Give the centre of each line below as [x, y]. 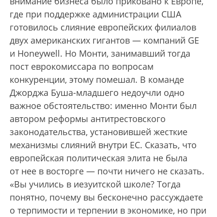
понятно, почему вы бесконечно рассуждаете [106, 197]
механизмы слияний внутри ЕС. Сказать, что [103, 145]
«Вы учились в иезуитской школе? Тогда [95, 184]
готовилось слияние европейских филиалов [103, 27]
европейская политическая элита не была [99, 158]
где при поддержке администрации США [95, 14]
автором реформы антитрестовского [88, 119]
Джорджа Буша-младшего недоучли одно [97, 93]
